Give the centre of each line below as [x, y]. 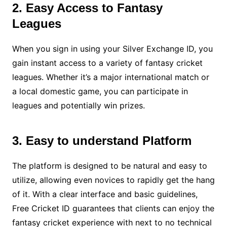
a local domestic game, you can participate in [100, 91]
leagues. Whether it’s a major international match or [110, 77]
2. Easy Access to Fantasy [87, 8]
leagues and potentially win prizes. [78, 106]
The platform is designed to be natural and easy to [109, 166]
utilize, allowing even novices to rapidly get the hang [113, 180]
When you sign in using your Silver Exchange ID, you [112, 49]
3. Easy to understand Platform [102, 141]
